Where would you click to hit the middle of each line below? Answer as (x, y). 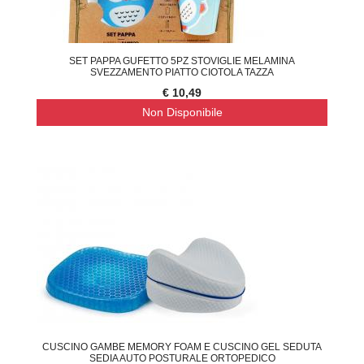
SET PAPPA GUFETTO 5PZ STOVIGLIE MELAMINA (182, 61)
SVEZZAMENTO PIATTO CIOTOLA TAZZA (182, 72)
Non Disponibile (182, 112)
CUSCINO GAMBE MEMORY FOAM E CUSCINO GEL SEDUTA (182, 347)
